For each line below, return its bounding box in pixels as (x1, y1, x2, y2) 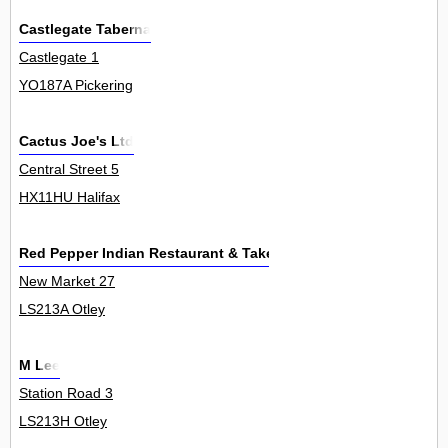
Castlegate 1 (19, 49, 99, 66)
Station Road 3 (19, 385, 113, 402)
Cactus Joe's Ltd (19, 133, 134, 150)
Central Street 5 (19, 161, 119, 178)
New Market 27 (19, 273, 115, 290)
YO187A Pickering (19, 77, 133, 94)
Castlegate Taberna (19, 21, 151, 38)
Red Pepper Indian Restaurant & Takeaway (19, 245, 309, 262)
